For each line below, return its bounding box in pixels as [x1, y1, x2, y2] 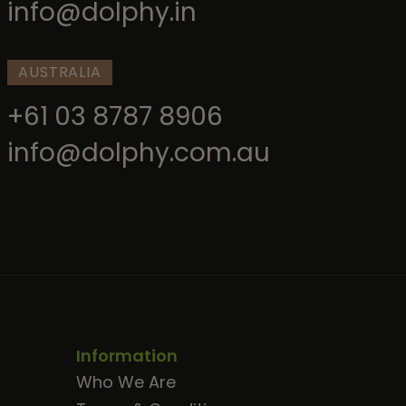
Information [75, 344, 178, 368]
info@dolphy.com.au [7, 135, 271, 171]
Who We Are [75, 371, 176, 394]
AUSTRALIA [18, 62, 101, 83]
